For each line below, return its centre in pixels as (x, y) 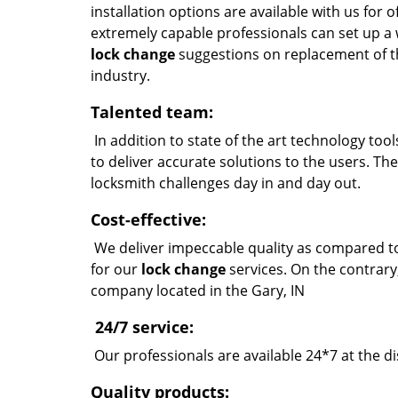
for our (116, 269)
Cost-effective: (148, 219)
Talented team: (152, 112)
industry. (120, 76)
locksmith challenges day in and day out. (226, 183)
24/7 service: (142, 327)
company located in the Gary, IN (198, 291)
